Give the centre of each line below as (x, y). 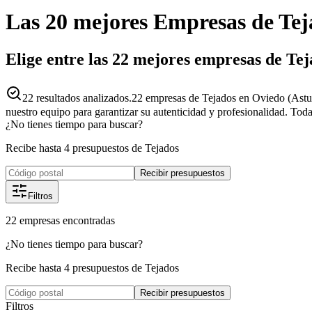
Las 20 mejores (77, 22)
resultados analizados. (83, 97)
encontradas (89, 220)
